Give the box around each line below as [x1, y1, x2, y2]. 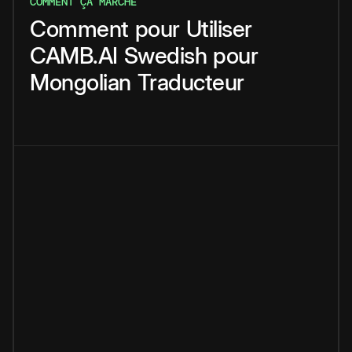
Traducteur [137, 68, 244, 97]
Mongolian [30, 68, 131, 97]
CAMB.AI [30, 42, 118, 70]
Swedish [123, 42, 207, 70]
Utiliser [185, 15, 252, 43]
